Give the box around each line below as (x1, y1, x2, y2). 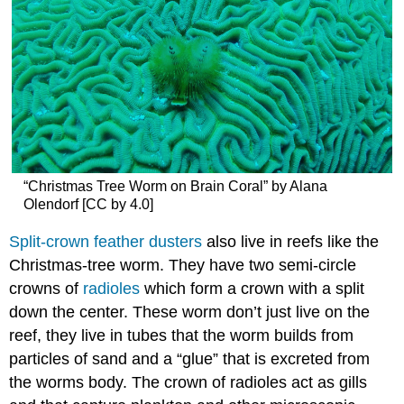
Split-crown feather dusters (9, 232, 203, 251)
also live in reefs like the (202, 232, 380, 251)
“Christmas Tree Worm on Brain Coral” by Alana (23, 179, 327, 195)
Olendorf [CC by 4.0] (23, 197, 153, 213)
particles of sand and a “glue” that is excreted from (9, 349, 371, 368)
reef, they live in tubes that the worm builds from (9, 326, 354, 344)
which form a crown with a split (140, 279, 365, 298)
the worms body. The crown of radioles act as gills (9, 372, 368, 391)
